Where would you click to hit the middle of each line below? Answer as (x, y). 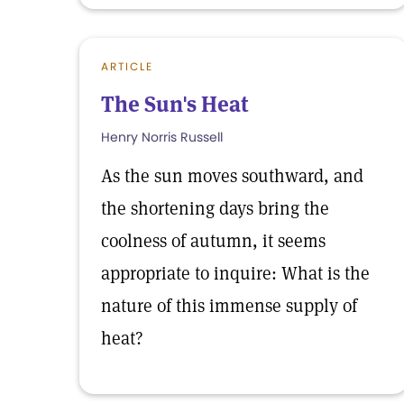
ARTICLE (127, 66)
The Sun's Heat (175, 104)
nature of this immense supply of (229, 306)
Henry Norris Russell (162, 137)
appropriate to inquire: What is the (235, 273)
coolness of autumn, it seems (213, 241)
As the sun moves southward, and (232, 176)
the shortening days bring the (215, 208)
